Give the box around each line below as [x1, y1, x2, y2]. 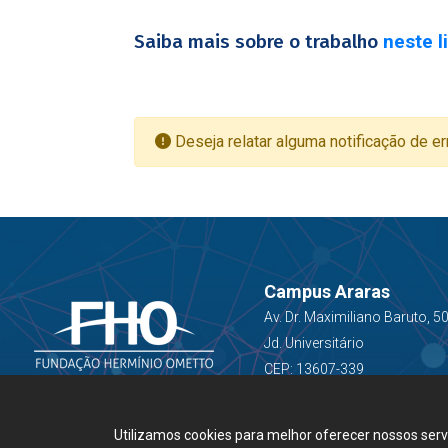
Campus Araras [263, 281, 390, 302]
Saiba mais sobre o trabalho [134, 30, 379, 53]
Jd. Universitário [263, 335, 364, 351]
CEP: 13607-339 [263, 361, 364, 377]
